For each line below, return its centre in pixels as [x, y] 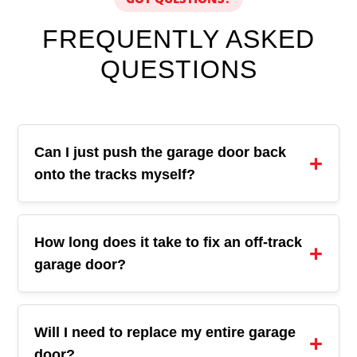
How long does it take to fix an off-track [169, 242]
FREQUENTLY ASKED [178, 39]
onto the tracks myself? [115, 175]
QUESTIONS [178, 69]
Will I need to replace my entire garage [165, 332]
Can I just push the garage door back [161, 152]
